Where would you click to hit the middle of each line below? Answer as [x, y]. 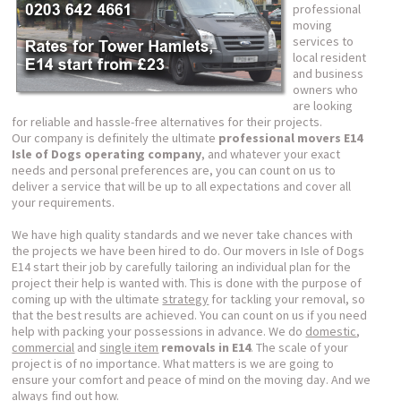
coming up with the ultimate [87, 299]
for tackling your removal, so [287, 299]
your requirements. [64, 202]
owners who [326, 90]
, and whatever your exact [271, 154]
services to [324, 41]
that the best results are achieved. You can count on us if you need [190, 315]
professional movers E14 [291, 138]
